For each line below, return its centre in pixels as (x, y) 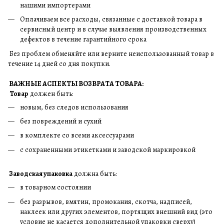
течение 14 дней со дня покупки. (59, 63)
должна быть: (94, 174)
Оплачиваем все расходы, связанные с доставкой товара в (111, 19)
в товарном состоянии (55, 187)
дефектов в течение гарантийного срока (83, 39)
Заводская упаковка (40, 174)
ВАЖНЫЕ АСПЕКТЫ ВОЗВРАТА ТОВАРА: (76, 83)
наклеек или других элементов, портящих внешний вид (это (116, 211)
